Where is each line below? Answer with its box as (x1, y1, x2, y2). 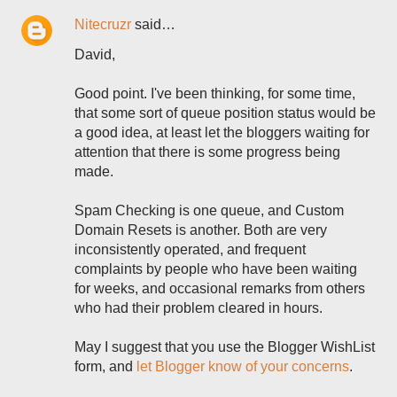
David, (74, 47, 115, 62)
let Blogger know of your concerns (136, 359, 349, 374)
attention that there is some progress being (74, 144, 340, 160)
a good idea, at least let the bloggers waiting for (74, 125, 370, 140)
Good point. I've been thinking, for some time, (74, 86, 355, 101)
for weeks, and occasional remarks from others (74, 281, 365, 296)
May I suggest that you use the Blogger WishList (74, 339, 375, 354)
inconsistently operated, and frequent (74, 242, 306, 257)
